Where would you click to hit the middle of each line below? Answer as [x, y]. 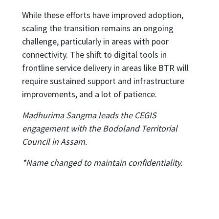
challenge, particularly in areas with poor [95, 41]
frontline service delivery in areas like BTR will [105, 68]
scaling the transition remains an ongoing [98, 28]
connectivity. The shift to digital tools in [94, 55]
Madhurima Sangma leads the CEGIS [89, 115]
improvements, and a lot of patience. [90, 94]
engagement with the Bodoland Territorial [99, 128]
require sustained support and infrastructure [103, 81]
